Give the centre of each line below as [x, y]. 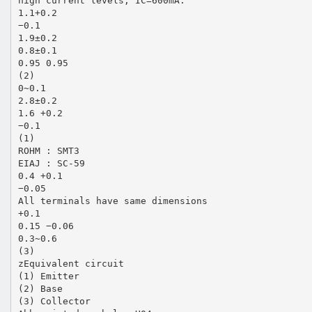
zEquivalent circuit [71, 263]
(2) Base [40, 288]
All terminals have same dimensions [112, 201]
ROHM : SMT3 [48, 150]
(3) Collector [54, 301]
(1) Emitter [48, 276]
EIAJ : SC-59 [51, 163]
